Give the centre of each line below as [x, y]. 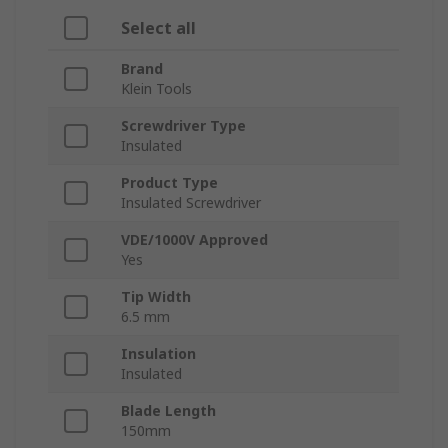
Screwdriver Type [183, 126]
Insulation [158, 354]
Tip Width [156, 297]
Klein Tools [156, 89]
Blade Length [168, 411]
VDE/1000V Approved [194, 240]
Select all [158, 28]
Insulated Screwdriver [191, 203]
